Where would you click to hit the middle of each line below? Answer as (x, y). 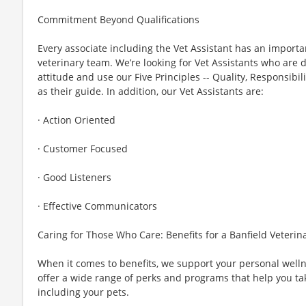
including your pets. (83, 292)
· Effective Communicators (97, 206)
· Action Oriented (76, 120)
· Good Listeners (74, 177)
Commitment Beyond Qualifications (119, 19)
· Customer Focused (83, 148)
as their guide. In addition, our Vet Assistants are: (151, 91)
